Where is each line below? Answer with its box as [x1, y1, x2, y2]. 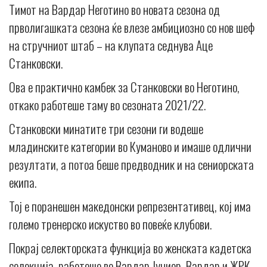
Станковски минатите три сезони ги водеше [9, 119, 203, 138]
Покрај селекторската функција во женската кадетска [9, 238, 252, 257]
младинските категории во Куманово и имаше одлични [9, 136, 252, 156]
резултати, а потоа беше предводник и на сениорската [9, 154, 254, 173]
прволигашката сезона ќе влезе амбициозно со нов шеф [9, 17, 254, 36]
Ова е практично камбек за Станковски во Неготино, [9, 77, 240, 96]
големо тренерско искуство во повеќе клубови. [9, 214, 212, 233]
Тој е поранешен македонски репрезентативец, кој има [9, 196, 251, 215]
